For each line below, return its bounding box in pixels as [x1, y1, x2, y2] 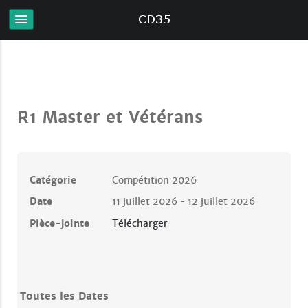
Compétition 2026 [111, 173, 197, 186]
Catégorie [29, 173, 76, 186]
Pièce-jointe [29, 217, 89, 230]
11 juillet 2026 [111, 195, 177, 208]
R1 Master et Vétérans [17, 107, 203, 128]
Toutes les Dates [19, 289, 109, 302]
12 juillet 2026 [187, 195, 255, 208]
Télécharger [111, 217, 168, 230]
